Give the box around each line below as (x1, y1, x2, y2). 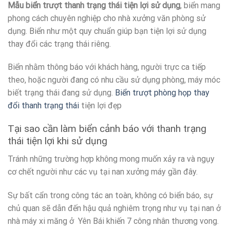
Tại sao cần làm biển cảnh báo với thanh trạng (8, 123, 206, 135)
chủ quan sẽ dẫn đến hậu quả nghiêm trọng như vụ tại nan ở (8, 203, 221, 213)
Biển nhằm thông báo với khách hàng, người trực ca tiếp (8, 62, 206, 72)
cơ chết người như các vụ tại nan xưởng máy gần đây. (8, 166, 198, 177)
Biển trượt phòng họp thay (115, 88, 209, 98)
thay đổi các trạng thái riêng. (8, 39, 111, 49)
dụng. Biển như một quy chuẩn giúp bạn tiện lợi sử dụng (8, 26, 206, 36)
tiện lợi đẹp (79, 101, 122, 111)
